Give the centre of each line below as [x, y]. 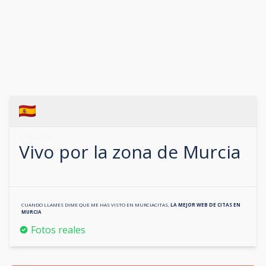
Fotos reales [58, 230]
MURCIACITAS [151, 205]
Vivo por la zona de [101, 152]
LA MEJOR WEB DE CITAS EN [205, 205]
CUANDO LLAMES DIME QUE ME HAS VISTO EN [78, 205]
